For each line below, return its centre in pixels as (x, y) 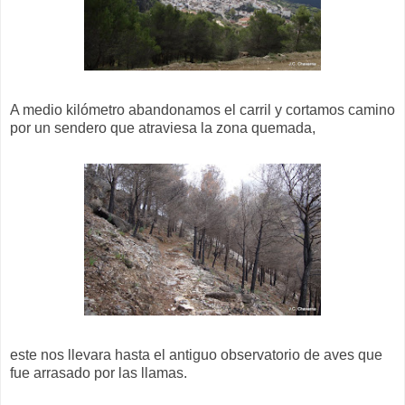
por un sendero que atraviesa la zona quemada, (163, 127)
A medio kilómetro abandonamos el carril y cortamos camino (202, 109)
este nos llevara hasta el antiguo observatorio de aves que (196, 354)
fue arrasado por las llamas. (99, 372)
